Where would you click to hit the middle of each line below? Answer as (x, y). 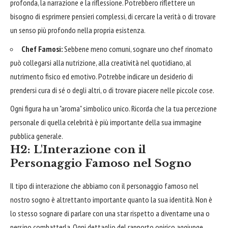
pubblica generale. (37, 136)
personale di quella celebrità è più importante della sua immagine (106, 122)
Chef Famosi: (42, 49)
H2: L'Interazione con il (78, 150)
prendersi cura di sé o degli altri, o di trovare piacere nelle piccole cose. (112, 90)
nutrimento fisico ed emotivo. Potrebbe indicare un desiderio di (102, 76)
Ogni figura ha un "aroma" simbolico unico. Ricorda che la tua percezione (113, 109)
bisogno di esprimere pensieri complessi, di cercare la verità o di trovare (113, 17)
